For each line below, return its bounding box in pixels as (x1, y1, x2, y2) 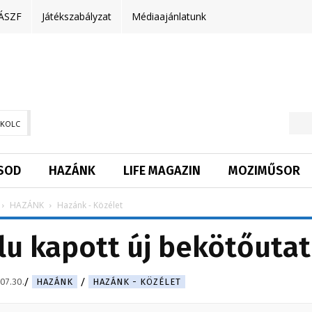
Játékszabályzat (42, 10, 111, 23)
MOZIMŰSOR (228, 163, 300, 179)
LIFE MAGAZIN (123, 163, 201, 179)
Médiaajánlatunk (132, 10, 206, 23)
